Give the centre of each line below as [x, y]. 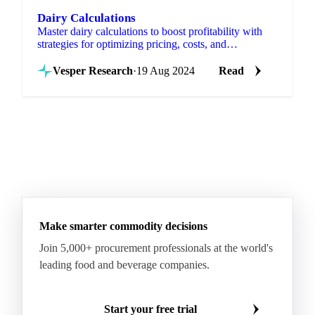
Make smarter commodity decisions [123, 226]
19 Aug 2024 [166, 70]
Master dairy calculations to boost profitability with [150, 31]
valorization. [65, 56]
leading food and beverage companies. [124, 264]
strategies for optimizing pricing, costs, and [132, 44]
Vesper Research [93, 70]
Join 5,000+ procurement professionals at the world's [156, 247]
